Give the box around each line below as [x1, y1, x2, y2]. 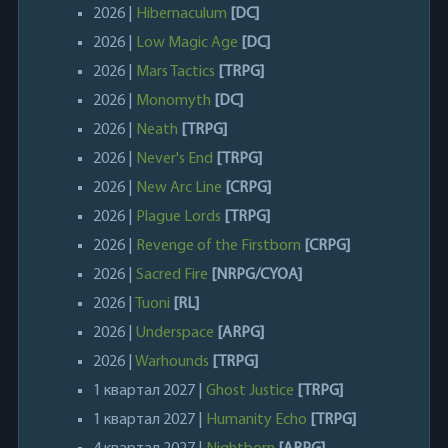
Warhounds [134, 353, 209, 370]
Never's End [135, 150, 213, 167]
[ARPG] [216, 324, 264, 341]
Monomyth [135, 92, 211, 109]
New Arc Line [135, 179, 222, 196]
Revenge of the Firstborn [135, 237, 301, 254]
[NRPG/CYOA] [210, 266, 302, 283]
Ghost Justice [205, 382, 294, 399]
